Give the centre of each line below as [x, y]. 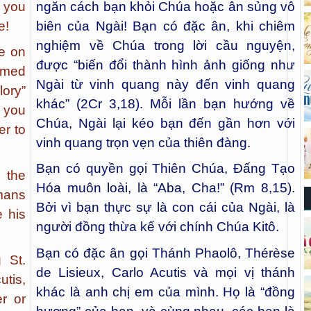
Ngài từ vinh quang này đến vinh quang [166, 84]
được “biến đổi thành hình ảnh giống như [166, 65]
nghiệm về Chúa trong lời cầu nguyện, [166, 45]
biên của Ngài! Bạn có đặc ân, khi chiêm [166, 26]
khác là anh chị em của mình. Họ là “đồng [166, 292]
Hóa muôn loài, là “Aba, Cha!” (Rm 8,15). [166, 188]
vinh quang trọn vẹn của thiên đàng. [143, 142]
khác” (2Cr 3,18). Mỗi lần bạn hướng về [166, 103]
